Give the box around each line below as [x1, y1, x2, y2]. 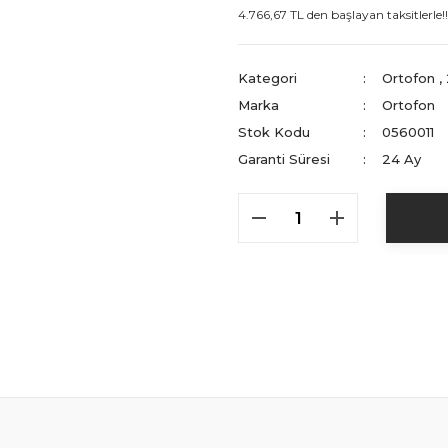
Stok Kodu [238, 124, 310, 140]
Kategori [238, 70, 297, 86]
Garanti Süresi [238, 151, 330, 167]
